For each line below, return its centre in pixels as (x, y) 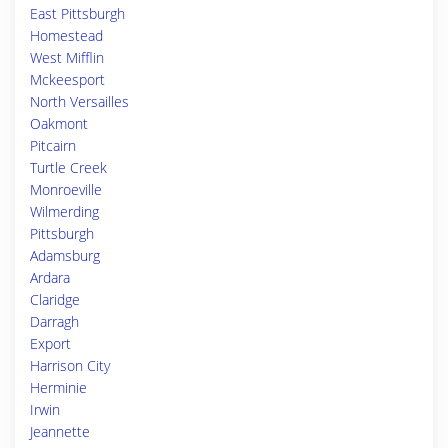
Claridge (55, 299)
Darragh (54, 321)
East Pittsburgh (77, 13)
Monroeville (66, 189)
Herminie (58, 387)
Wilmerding (64, 211)
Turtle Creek (68, 167)
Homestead (66, 35)
